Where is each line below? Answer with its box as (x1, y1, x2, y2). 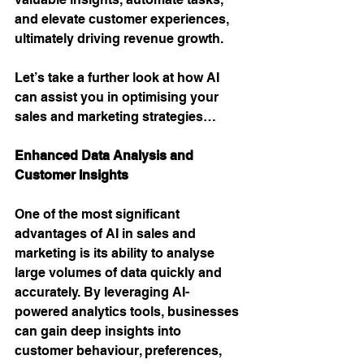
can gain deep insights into (15, 323, 184, 339)
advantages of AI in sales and (15, 226, 199, 241)
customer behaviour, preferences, (15, 343, 225, 358)
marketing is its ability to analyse (15, 245, 218, 261)
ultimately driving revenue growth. (15, 31, 227, 46)
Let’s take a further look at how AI (15, 70, 223, 85)
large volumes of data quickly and (15, 265, 225, 280)
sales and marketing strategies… (15, 109, 216, 124)
